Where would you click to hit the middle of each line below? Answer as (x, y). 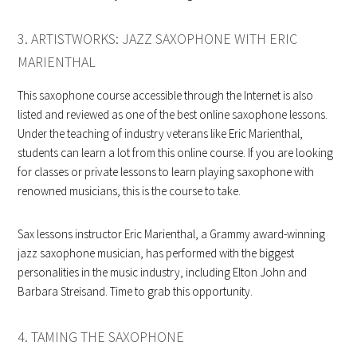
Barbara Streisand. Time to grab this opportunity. (135, 291)
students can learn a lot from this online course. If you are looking (176, 153)
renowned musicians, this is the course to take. (129, 191)
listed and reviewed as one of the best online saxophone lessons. (173, 114)
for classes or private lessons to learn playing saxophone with (166, 172)
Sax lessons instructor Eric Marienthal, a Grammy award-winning (172, 234)
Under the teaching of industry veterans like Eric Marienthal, (161, 133)
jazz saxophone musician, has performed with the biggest (156, 253)
